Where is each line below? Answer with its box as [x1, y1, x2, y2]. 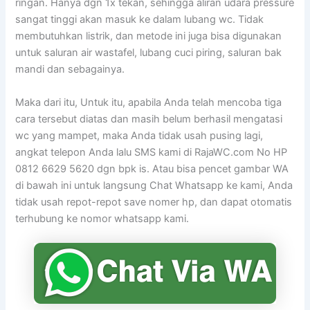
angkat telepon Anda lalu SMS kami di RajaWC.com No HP [15, 145, 288, 158]
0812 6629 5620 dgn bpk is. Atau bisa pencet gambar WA [15, 162, 289, 175]
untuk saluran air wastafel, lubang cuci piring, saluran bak [15, 46, 282, 60]
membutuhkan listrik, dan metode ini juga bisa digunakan [15, 30, 282, 43]
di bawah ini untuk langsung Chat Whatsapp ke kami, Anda [15, 179, 293, 192]
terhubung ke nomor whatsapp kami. [15, 212, 190, 225]
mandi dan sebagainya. [15, 63, 125, 76]
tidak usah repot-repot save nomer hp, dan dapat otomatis [15, 195, 293, 208]
